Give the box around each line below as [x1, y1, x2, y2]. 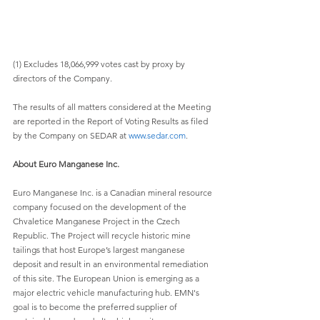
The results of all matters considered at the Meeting [13, 101, 213, 113]
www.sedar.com [129, 130, 186, 141]
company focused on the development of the [13, 201, 189, 213]
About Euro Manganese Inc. [13, 159, 119, 170]
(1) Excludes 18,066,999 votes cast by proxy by [13, 59, 187, 70]
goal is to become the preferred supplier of [13, 301, 179, 313]
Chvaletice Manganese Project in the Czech [13, 216, 182, 227]
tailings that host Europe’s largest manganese [13, 244, 187, 256]
